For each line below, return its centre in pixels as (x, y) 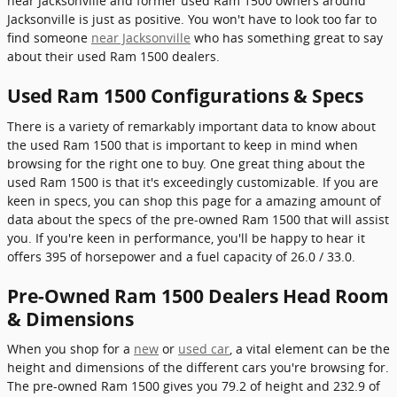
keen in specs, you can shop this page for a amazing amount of (194, 200)
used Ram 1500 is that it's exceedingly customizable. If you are (193, 182)
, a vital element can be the (310, 349)
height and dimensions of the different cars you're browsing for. (198, 367)
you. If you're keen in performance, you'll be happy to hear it (186, 237)
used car (204, 349)
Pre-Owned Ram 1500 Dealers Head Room (198, 296)
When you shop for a (70, 349)
